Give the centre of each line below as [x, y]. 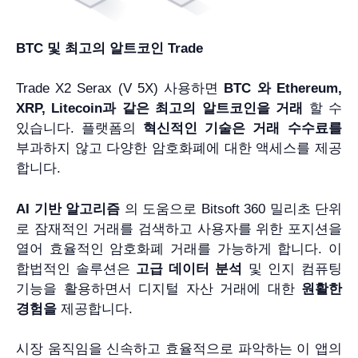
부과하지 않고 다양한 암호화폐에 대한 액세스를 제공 [179, 149]
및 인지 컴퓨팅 [292, 268]
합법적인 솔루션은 [76, 268]
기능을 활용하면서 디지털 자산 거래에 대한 [159, 288]
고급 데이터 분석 [189, 268]
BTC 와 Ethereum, [283, 89]
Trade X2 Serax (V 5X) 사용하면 [120, 89]
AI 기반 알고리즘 [68, 209]
